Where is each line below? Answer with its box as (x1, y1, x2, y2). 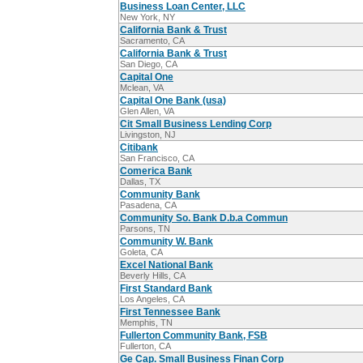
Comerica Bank (120, 165, 192, 177)
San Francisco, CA (120, 153, 194, 164)
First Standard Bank (120, 283, 212, 295)
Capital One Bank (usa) (120, 95, 226, 107)
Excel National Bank (120, 259, 213, 271)
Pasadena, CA (120, 200, 177, 211)
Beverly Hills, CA (120, 271, 186, 281)
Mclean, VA (120, 83, 164, 93)
